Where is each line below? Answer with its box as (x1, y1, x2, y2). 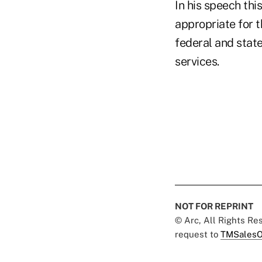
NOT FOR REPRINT (175, 201, 253, 211)
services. (175, 54, 219, 68)
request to (175, 229, 220, 239)
